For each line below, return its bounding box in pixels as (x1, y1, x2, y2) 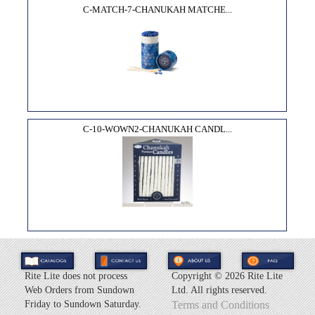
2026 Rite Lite (225, 271, 283, 282)
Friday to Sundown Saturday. (25, 299, 141, 310)
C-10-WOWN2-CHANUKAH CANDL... (82, 123, 232, 134)
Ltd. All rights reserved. (172, 285, 267, 296)
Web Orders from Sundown (25, 285, 134, 296)
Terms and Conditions (172, 299, 269, 311)
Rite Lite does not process (25, 271, 127, 282)
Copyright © (172, 271, 225, 282)
